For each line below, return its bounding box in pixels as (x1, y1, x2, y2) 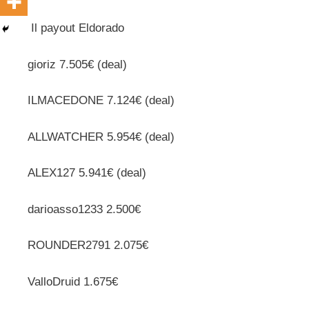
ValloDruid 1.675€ (28, 275, 118, 288)
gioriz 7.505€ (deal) (28, 57, 127, 71)
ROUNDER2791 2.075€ (28, 239, 148, 252)
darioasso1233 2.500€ (28, 202, 141, 216)
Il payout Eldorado (28, 21, 124, 35)
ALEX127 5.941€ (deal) (28, 166, 146, 180)
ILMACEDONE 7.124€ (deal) (28, 94, 175, 108)
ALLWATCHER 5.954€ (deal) (28, 130, 175, 143)
